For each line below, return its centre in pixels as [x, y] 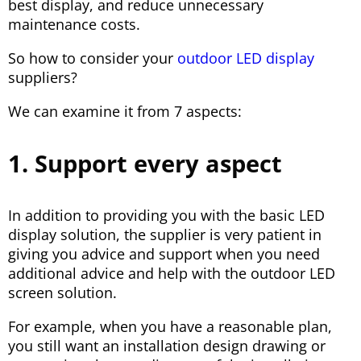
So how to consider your [93, 58]
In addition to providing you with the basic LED [166, 216]
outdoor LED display [246, 58]
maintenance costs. [74, 25]
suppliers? [43, 78]
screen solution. [62, 293]
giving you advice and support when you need [164, 254]
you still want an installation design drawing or [167, 346]
